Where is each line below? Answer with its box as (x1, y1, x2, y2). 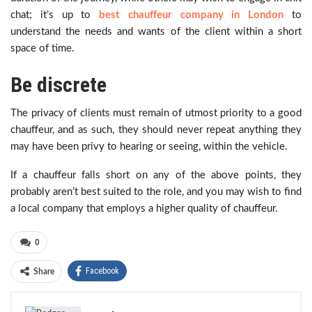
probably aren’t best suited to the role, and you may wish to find (10, 187, 302, 197)
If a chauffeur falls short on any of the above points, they (10, 170, 302, 180)
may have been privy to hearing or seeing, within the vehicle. (10, 141, 288, 152)
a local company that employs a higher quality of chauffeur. (10, 203, 278, 214)
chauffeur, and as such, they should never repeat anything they (10, 125, 302, 135)
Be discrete (10, 72, 107, 97)
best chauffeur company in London (99, 10, 284, 20)
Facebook (86, 266, 119, 276)
